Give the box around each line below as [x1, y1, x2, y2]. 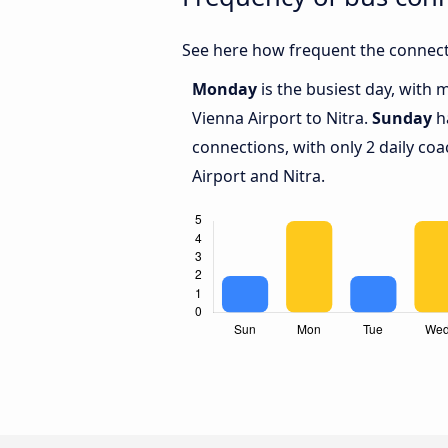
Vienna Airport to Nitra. [192, 107, 372, 130]
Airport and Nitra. [192, 165, 325, 188]
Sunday [372, 107, 432, 130]
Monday [192, 78, 261, 101]
